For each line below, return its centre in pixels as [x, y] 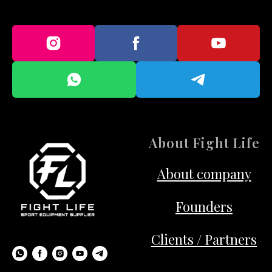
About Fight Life [204, 143]
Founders [204, 207]
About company [204, 174]
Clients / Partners [204, 240]
